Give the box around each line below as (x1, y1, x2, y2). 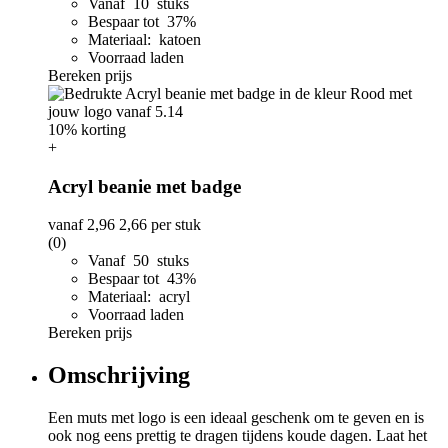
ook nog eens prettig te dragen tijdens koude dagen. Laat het (48, 427, 427, 445)
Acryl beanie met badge (48, 175, 241, 197)
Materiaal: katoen (88, 31, 201, 48)
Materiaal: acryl (88, 288, 190, 306)
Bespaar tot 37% (88, 13, 200, 30)
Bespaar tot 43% (88, 270, 200, 288)
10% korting (48, 121, 126, 138)
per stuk (151, 216, 201, 234)
